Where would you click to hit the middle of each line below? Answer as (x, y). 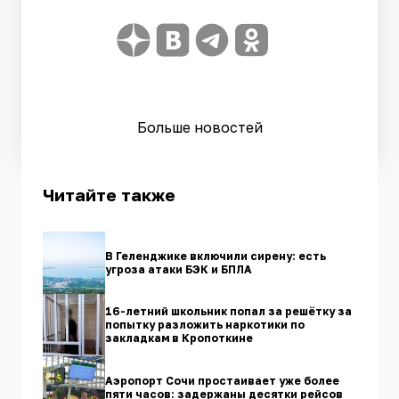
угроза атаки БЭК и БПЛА (179, 269)
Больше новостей (199, 127)
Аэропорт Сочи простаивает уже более (222, 380)
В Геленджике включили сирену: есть (216, 256)
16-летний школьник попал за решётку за (228, 312)
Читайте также (109, 194)
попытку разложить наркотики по (205, 325)
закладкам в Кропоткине (179, 338)
